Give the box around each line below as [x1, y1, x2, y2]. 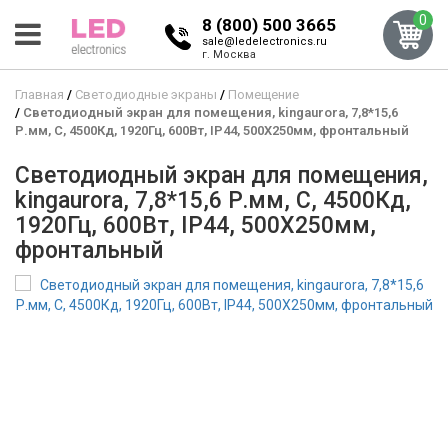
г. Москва [202, 48, 257, 61]
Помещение [228, 87, 299, 102]
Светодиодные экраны [75, 87, 217, 102]
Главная [15, 87, 64, 102]
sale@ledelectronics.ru [202, 35, 328, 48]
